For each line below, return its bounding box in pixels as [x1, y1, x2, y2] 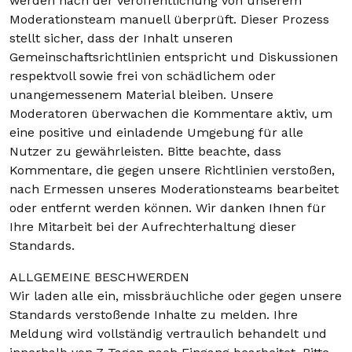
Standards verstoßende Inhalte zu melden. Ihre [9, 307, 298, 322]
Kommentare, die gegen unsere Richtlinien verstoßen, [9, 163, 335, 178]
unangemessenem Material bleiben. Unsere [9, 87, 273, 102]
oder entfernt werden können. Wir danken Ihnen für [9, 200, 326, 215]
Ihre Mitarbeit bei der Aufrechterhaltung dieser [9, 219, 296, 234]
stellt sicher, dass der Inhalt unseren [9, 31, 233, 46]
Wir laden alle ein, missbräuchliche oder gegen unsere [9, 288, 342, 303]
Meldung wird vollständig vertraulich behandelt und [9, 326, 327, 341]
